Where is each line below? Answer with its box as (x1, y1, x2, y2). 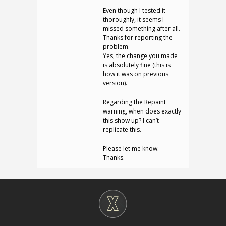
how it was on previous (103, 70, 168, 78)
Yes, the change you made (103, 51, 178, 60)
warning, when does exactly (103, 107, 181, 116)
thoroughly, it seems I (103, 15, 164, 24)
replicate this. (103, 125, 141, 134)
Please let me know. (103, 144, 159, 153)
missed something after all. (103, 24, 180, 33)
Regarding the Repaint (103, 98, 166, 106)
